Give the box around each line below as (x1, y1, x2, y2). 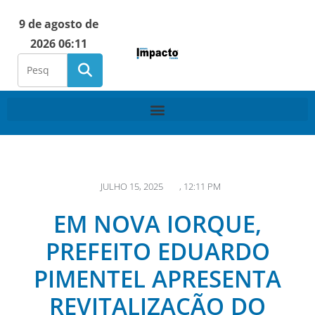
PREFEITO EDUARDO (45, 236, 270, 267)
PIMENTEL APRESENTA (34, 263, 281, 295)
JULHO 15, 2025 (100, 180, 163, 193)
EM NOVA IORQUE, (53, 208, 262, 240)
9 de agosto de (18, 16, 98, 32)
